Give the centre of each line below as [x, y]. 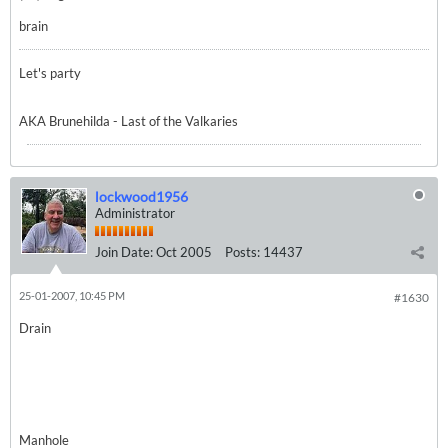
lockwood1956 [141, 196]
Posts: [242, 252]
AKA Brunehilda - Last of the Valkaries [130, 121]
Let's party [51, 73]
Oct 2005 [184, 252]
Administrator [135, 213]
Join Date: [124, 252]
